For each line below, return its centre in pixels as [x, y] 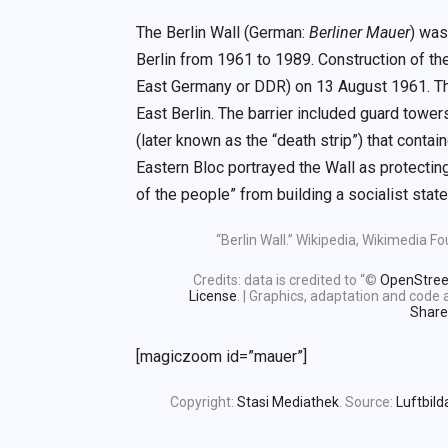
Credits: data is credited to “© [286, 279]
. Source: [367, 402]
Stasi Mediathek [288, 402]
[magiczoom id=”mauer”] [222, 357]
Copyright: [203, 402]
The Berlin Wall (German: [223, 33]
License [213, 295]
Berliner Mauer [360, 33]
